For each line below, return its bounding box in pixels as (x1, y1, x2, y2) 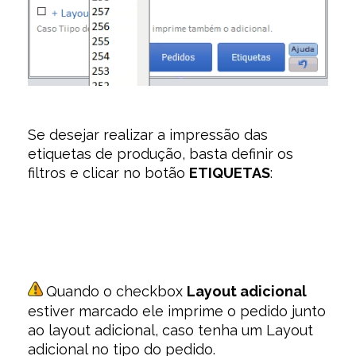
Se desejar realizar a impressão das (28, 126, 268, 144)
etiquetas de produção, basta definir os (28, 145, 293, 163)
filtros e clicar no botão (28, 164, 189, 182)
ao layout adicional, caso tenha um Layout (28, 322, 313, 339)
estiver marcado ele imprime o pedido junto (28, 303, 326, 320)
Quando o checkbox (46, 283, 187, 300)
